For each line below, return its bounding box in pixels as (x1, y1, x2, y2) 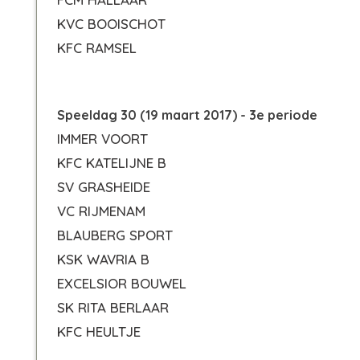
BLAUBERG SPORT (57, 227, 173, 243)
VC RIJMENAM (57, 202, 145, 219)
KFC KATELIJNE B (57, 154, 166, 171)
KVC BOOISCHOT (57, 15, 166, 32)
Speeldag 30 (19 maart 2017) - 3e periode (57, 107, 317, 123)
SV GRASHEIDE (57, 178, 150, 195)
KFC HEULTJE (57, 323, 141, 340)
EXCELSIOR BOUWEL (57, 275, 186, 292)
